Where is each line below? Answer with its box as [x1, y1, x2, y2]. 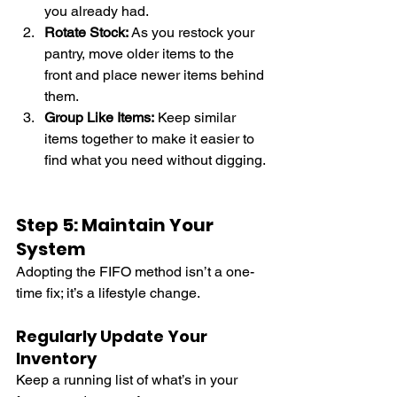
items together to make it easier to [44, 129, 258, 147]
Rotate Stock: [44, 23, 128, 41]
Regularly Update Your [16, 324, 211, 347]
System [16, 236, 86, 261]
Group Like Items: [44, 108, 154, 126]
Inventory [16, 346, 97, 370]
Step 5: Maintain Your [16, 212, 217, 237]
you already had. [44, 2, 149, 19]
